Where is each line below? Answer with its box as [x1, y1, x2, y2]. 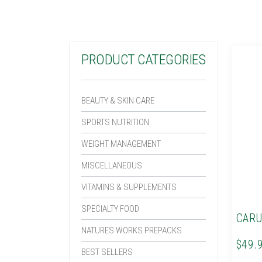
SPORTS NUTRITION [81, 116, 149, 127]
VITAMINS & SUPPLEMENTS [81, 181, 177, 192]
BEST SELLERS [81, 246, 133, 257]
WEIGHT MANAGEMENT [81, 138, 161, 149]
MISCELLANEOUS [81, 160, 142, 171]
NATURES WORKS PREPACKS [81, 225, 182, 236]
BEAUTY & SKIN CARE [81, 95, 154, 106]
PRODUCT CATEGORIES [81, 51, 205, 68]
